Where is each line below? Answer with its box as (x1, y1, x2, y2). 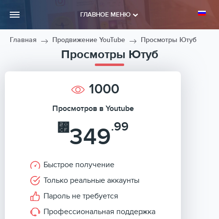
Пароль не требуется (44, 191, 118, 201)
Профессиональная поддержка (44, 207, 155, 217)
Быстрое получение (44, 160, 114, 170)
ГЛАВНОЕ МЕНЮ (80, 11, 131, 19)
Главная (10, 36, 37, 44)
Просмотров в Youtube (52, 104, 134, 113)
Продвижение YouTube (52, 36, 125, 44)
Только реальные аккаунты (44, 175, 139, 185)
